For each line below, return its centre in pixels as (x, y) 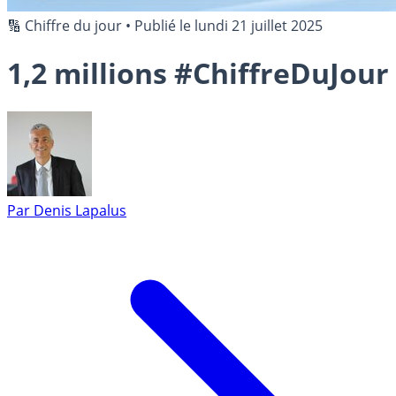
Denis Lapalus (80, 210)
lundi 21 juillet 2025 (259, 26)
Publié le (164, 26)
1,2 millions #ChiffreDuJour (198, 73)
